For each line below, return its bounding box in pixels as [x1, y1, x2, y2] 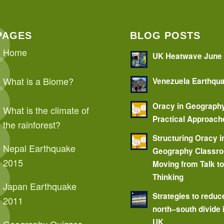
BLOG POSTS [130, 30, 201, 41]
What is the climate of [2, 103, 89, 117]
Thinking [152, 171, 184, 183]
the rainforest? [2, 118, 60, 131]
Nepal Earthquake [2, 141, 75, 155]
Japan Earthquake [2, 179, 76, 193]
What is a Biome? [2, 74, 73, 88]
